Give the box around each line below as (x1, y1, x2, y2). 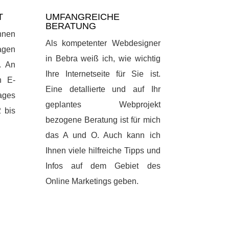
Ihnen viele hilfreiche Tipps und (45, 146, 161, 155)
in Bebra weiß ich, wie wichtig (45, 54, 161, 63)
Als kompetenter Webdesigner (45, 39, 161, 48)
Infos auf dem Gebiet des (45, 162, 161, 171)
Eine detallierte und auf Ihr (45, 85, 161, 94)
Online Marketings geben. (45, 177, 139, 186)
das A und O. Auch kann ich (45, 131, 161, 140)
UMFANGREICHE (45, 12, 120, 22)
